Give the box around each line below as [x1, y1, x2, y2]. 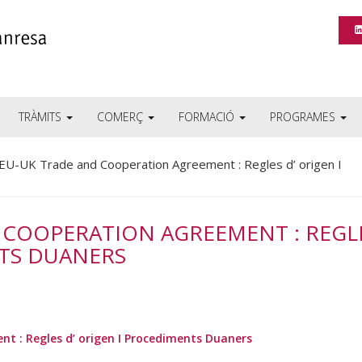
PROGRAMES [270, 109, 339, 124]
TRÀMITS [19, 109, 65, 124]
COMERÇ [97, 109, 146, 124]
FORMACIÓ [179, 109, 238, 124]
